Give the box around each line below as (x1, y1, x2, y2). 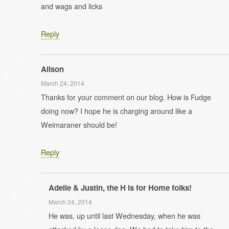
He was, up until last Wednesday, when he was (49, 210, 200, 221)
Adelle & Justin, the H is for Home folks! (49, 182, 192, 193)
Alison (41, 63, 64, 75)
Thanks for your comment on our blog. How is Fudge (41, 91, 211, 102)
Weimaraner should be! (41, 119, 117, 130)
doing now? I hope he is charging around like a (41, 105, 192, 116)
